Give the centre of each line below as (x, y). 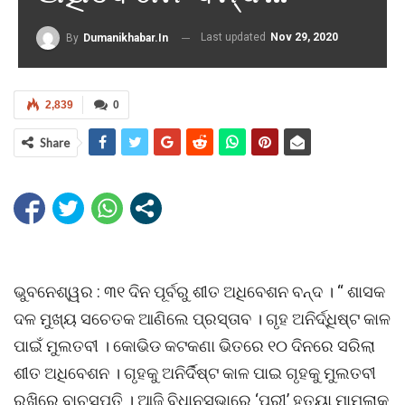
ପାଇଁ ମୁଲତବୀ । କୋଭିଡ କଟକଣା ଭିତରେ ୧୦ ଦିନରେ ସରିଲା (194, 346)
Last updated (235, 38)
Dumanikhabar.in (126, 38)
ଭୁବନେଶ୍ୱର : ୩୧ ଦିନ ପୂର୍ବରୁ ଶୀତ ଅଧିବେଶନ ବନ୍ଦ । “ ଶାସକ (199, 292)
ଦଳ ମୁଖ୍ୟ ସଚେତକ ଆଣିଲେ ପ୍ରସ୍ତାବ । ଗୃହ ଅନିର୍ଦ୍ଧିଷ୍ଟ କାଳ (202, 319)
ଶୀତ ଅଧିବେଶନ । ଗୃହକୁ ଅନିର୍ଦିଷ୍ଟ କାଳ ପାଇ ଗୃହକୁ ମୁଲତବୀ (195, 373)
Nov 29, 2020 (304, 38)
